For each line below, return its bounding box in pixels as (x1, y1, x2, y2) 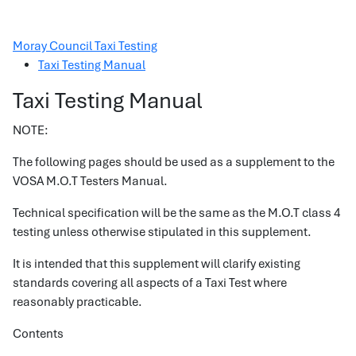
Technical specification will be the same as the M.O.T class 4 (13, 205, 341, 221)
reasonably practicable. (13, 294, 142, 310)
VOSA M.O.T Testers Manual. (13, 173, 168, 189)
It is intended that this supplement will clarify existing (13, 256, 300, 272)
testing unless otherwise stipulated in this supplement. (13, 224, 311, 240)
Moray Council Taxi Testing (13, 38, 157, 54)
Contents (13, 326, 64, 342)
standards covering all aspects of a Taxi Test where (13, 275, 287, 291)
